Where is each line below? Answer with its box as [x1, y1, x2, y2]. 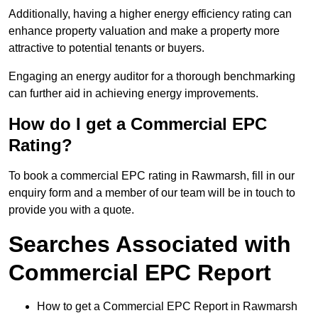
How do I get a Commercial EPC [9, 114, 267, 134]
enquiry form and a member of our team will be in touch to [9, 187, 295, 199]
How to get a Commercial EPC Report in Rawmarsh [37, 300, 297, 313]
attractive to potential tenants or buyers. [9, 42, 204, 55]
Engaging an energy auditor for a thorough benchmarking [9, 70, 295, 83]
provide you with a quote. [9, 204, 134, 216]
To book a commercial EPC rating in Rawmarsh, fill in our [9, 170, 295, 182]
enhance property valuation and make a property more [9, 25, 280, 38]
